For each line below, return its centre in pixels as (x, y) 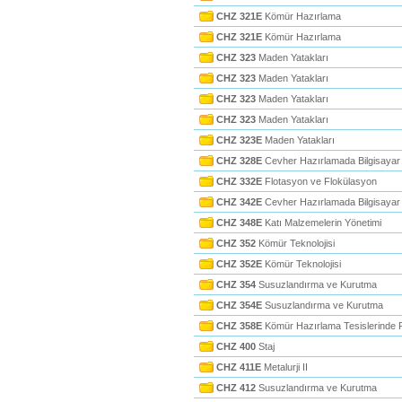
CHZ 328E (239, 161)
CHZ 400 (236, 346)
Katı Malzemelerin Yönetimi (322, 223)
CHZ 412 (236, 388)
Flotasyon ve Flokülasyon (319, 181)
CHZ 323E (239, 140)
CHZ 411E (239, 367)
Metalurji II (284, 367)
